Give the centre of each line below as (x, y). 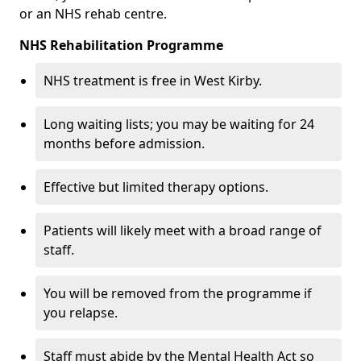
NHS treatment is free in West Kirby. (153, 81)
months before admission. (124, 144)
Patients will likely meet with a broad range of (183, 231)
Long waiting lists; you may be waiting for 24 (179, 124)
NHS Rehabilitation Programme (121, 46)
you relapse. (81, 313)
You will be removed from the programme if (178, 294)
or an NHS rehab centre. (93, 14)
